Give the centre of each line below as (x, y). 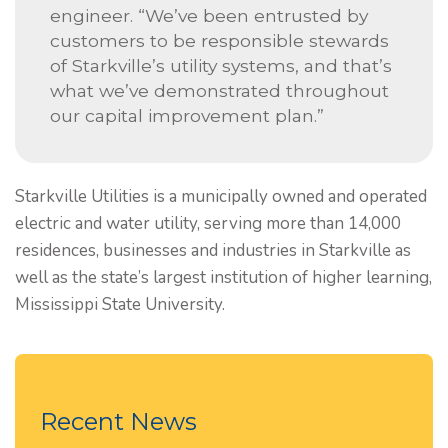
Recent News (118, 421)
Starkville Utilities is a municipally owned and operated (221, 196)
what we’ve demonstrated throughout (219, 90)
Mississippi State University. (120, 304)
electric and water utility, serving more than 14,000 (208, 223)
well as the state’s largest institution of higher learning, (223, 277)
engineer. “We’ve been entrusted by (209, 15)
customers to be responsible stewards (219, 40)
